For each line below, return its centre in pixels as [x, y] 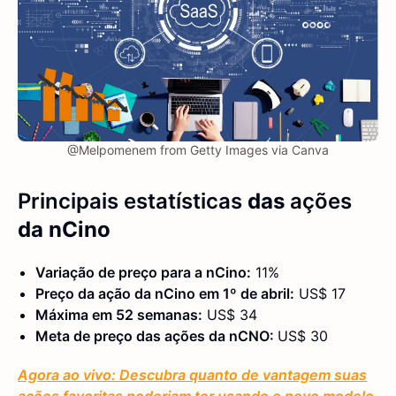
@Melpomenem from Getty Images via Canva [198, 150]
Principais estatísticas [130, 202]
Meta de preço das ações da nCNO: [156, 336]
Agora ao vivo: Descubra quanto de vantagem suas [192, 375]
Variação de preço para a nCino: [143, 273]
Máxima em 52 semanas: [119, 315]
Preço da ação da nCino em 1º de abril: [165, 294]
